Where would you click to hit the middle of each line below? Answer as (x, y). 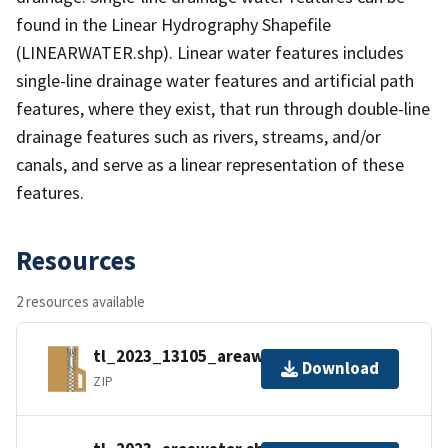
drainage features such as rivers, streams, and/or (198, 136)
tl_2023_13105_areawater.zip (209, 356)
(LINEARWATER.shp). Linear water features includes (210, 52)
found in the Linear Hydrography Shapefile (173, 24)
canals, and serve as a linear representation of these (210, 164)
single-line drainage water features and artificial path (215, 80)
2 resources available (80, 301)
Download (340, 368)
